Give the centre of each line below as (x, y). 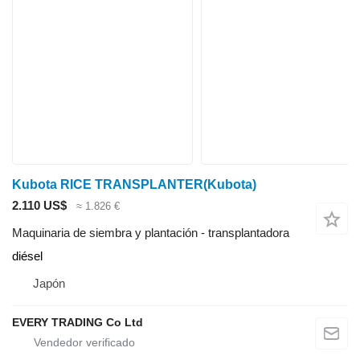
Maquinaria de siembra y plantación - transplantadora (151, 233)
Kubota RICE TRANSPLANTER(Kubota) (134, 184)
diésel (27, 256)
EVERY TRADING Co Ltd (78, 323)
